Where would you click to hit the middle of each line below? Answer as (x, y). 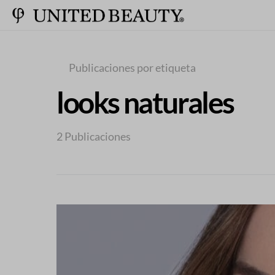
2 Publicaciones (94, 137)
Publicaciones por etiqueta (132, 68)
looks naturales (145, 102)
